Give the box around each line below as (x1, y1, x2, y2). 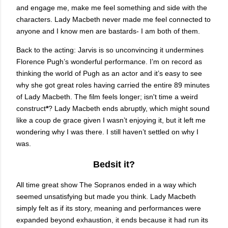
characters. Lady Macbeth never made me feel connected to (16, 15, 211, 24)
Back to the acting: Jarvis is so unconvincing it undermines (16, 46, 204, 54)
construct (16, 104, 46, 113)
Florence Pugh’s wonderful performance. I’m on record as (16, 58, 202, 66)
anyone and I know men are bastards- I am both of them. (16, 27, 200, 36)
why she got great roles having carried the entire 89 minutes (16, 81, 210, 90)
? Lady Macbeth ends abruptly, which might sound (48, 104, 210, 113)
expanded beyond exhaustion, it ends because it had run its (16, 216, 208, 224)
